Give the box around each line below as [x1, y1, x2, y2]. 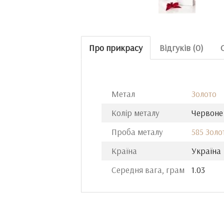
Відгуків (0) [159, 42, 203, 53]
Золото [191, 88, 216, 99]
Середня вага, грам [111, 164, 184, 175]
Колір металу [111, 107, 159, 118]
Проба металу [111, 126, 163, 137]
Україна [191, 145, 221, 156]
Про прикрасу [89, 42, 142, 53]
